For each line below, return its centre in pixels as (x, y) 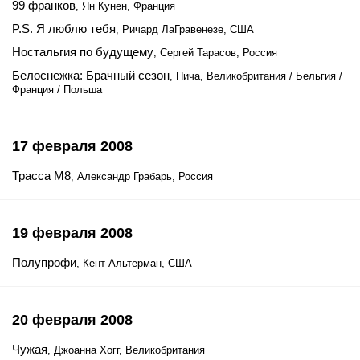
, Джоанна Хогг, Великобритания (126, 350)
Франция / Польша (57, 90)
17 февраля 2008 (72, 146)
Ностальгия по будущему (83, 52)
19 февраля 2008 (72, 233)
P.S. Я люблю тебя (64, 29)
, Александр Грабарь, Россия (142, 176)
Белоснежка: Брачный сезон (91, 75)
